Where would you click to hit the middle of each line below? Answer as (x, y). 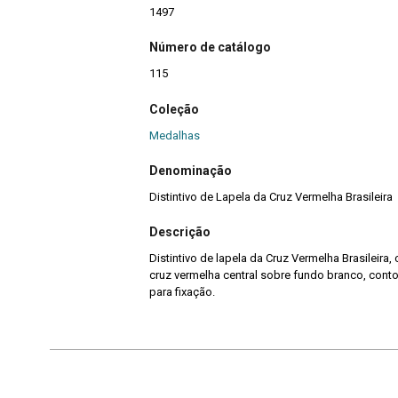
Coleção (174, 109)
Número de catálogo (210, 48)
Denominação (191, 170)
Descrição (180, 232)
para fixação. (182, 292)
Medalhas (175, 135)
